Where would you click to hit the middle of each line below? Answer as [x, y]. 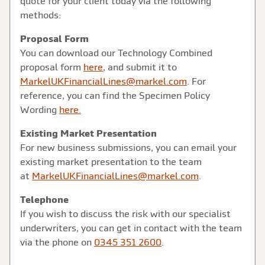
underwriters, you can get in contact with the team [131, 228]
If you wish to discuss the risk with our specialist [125, 214]
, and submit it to [140, 67]
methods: [41, 15]
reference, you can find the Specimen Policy [115, 96]
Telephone [44, 200]
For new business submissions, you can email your [128, 148]
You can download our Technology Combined [116, 53]
